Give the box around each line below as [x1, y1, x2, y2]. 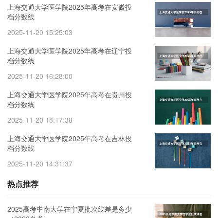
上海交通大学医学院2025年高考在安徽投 [7, 2, 132, 12]
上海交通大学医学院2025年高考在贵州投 [7, 90, 132, 100]
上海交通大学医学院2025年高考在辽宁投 [7, 46, 132, 56]
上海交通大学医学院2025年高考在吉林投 [7, 133, 132, 144]
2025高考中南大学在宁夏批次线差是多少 [7, 204, 132, 214]
